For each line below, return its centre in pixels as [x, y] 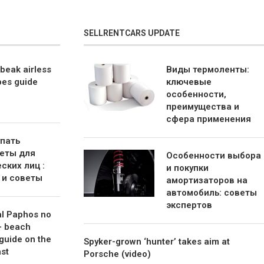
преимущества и [203, 106]
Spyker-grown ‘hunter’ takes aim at [157, 241]
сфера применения [209, 119]
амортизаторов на [207, 180]
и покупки [188, 168]
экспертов [189, 205]
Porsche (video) [118, 254]
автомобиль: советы [212, 192]
